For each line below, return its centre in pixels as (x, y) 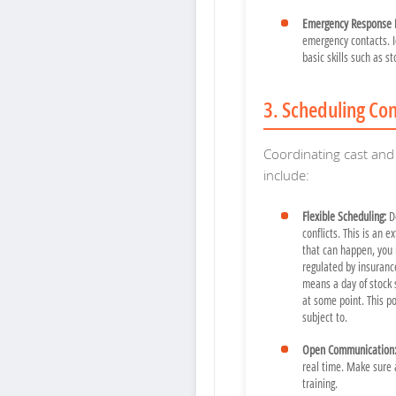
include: (286, 175)
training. (320, 384)
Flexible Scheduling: (344, 217)
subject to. (325, 317)
